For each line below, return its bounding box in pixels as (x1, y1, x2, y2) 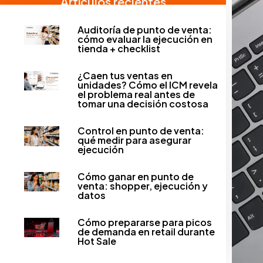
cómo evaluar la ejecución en (77, 32, 213, 45)
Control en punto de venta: (77, 124, 204, 137)
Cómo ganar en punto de (77, 170, 194, 183)
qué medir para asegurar (77, 133, 191, 146)
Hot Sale (77, 234, 116, 247)
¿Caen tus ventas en (77, 69, 173, 82)
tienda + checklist (77, 42, 160, 55)
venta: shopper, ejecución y (77, 179, 208, 192)
